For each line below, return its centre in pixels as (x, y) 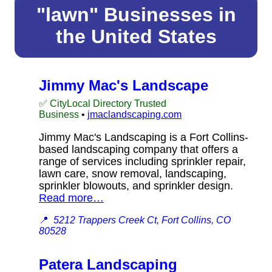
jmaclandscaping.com (134, 114)
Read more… (71, 198)
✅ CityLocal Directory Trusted (103, 103)
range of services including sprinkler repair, (142, 161)
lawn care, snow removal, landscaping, (133, 173)
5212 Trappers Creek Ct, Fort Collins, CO (142, 220)
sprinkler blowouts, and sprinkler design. (141, 185)
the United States (136, 36)
